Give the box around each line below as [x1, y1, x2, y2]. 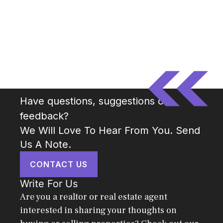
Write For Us [20, 178, 78, 190]
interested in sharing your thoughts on [20, 205, 177, 216]
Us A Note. [20, 138, 71, 150]
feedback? [20, 110, 69, 122]
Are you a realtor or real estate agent [20, 191, 167, 203]
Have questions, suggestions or [20, 95, 168, 107]
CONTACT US [30, 159, 88, 169]
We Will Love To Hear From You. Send [20, 124, 200, 136]
